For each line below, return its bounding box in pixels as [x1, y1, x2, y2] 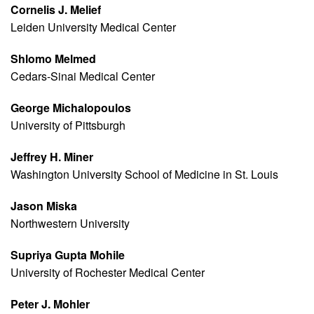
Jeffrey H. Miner [11, 149, 93, 165]
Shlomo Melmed [11, 50, 96, 67]
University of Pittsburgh [11, 117, 125, 134]
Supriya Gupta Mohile [11, 247, 125, 264]
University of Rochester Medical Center [11, 264, 205, 281]
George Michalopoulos [11, 100, 131, 116]
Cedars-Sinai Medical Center [11, 68, 155, 85]
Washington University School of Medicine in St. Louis [11, 166, 278, 183]
